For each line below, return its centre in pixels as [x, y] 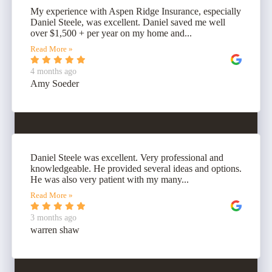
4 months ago [53, 72]
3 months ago [53, 218]
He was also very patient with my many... [110, 180]
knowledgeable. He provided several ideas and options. [136, 169]
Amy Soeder [55, 84]
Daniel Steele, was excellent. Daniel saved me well [128, 22]
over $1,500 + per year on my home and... [111, 33]
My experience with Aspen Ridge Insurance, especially [136, 12]
